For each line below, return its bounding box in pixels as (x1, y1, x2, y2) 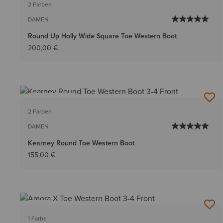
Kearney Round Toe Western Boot (28, 137, 134, 148)
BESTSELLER (34, 96, 69, 105)
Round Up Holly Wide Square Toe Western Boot (28, 30, 177, 41)
